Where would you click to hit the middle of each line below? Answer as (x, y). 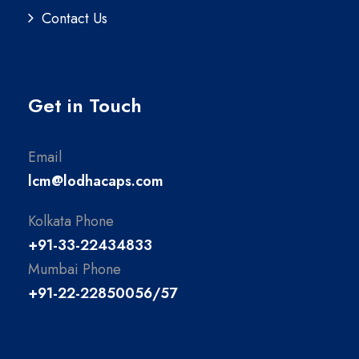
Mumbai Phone (75, 270)
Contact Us (75, 19)
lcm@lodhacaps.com (96, 182)
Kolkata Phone (71, 222)
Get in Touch (85, 106)
